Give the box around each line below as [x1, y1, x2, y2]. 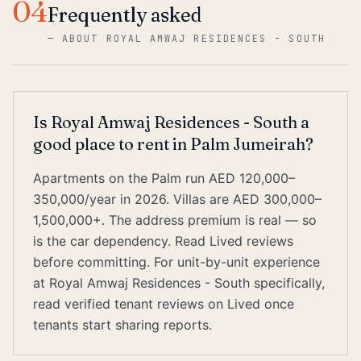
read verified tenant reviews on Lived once [33, 296, 294, 312]
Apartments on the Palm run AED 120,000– [33, 170, 295, 186]
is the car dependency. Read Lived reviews [33, 233, 293, 249]
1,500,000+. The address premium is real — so [33, 212, 317, 228]
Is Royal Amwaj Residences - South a [33, 112, 309, 132]
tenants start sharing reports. [33, 317, 212, 333]
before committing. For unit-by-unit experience [33, 254, 320, 270]
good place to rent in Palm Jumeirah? [33, 134, 313, 154]
